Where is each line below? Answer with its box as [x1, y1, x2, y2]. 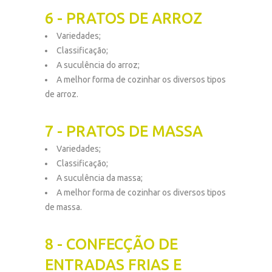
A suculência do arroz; [56, 60, 140, 70]
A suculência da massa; [56, 173, 143, 183]
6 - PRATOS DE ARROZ [45, 10, 202, 27]
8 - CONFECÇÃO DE [45, 236, 178, 253]
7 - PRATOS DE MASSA [45, 123, 203, 140]
